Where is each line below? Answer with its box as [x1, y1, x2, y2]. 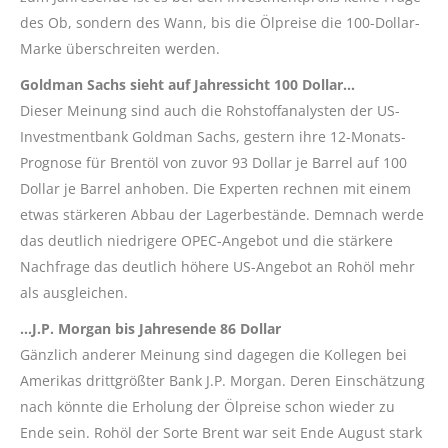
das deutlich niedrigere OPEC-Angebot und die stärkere [20, 230, 393, 250]
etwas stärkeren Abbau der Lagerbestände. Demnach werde [20, 204, 424, 224]
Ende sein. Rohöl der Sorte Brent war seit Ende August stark [20, 422, 422, 442]
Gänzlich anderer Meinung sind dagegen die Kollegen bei [20, 344, 407, 364]
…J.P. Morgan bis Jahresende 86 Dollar [20, 318, 281, 338]
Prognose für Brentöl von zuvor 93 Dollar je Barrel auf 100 [20, 152, 407, 172]
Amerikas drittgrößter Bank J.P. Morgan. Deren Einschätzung [20, 370, 425, 390]
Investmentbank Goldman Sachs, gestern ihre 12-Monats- [20, 126, 406, 146]
